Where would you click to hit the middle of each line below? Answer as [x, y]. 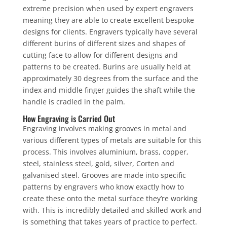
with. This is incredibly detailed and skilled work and [112, 210]
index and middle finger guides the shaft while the [109, 90]
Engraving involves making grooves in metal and [104, 128]
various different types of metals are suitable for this [112, 140]
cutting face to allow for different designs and [100, 55]
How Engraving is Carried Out [69, 118]
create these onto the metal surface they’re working [110, 198]
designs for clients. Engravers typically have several [110, 31]
